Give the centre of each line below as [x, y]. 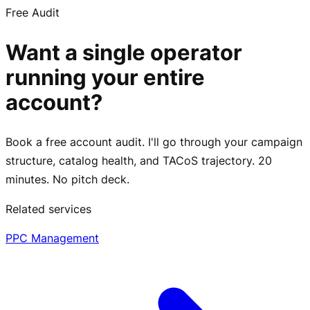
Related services [48, 209]
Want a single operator [124, 53]
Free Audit [33, 13]
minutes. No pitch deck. [67, 179]
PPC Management [52, 238]
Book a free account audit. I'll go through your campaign [154, 142]
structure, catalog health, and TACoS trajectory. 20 [139, 160]
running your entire [105, 78]
